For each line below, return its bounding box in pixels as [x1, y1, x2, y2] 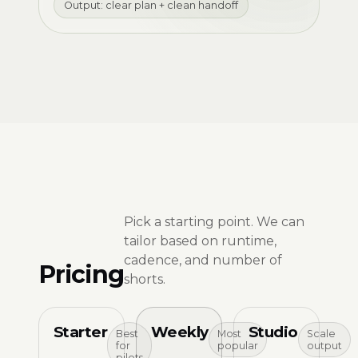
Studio [249, 323, 298, 341]
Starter [54, 323, 108, 341]
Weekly [151, 323, 209, 341]
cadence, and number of [123, 253, 282, 268]
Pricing [38, 260, 124, 289]
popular [217, 340, 258, 352]
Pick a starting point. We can [123, 214, 304, 229]
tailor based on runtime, [123, 233, 276, 249]
